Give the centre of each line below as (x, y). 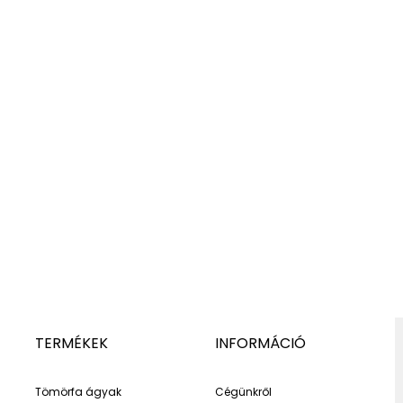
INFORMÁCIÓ (260, 343)
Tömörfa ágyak (78, 392)
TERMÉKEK (71, 343)
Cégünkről (243, 392)
